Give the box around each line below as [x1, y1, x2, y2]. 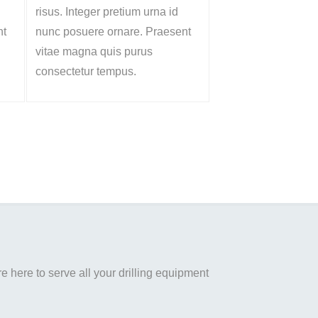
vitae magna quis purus [35, 45, 153, 57]
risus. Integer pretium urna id [35, 6, 178, 18]
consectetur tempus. [35, 65, 136, 77]
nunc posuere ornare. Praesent [35, 26, 191, 38]
